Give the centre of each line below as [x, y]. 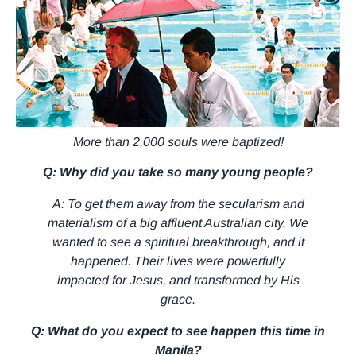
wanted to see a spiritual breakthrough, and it [178, 242]
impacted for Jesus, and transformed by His [178, 280]
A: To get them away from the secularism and [178, 203]
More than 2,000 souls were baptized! [178, 141]
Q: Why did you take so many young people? [178, 172]
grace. [178, 299]
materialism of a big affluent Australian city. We [178, 222]
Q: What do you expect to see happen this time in [178, 331]
